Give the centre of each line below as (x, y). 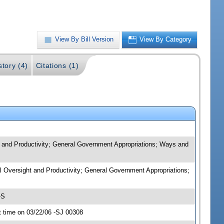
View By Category (166, 39)
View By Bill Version (84, 39)
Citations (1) (57, 66)
